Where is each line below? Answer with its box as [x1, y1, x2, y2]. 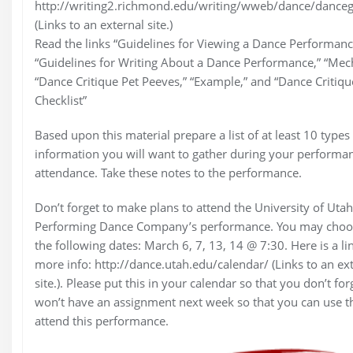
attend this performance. [34, 313, 169, 329]
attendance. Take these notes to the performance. [34, 165, 302, 181]
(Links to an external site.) [34, 17, 173, 33]
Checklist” [34, 92, 87, 109]
